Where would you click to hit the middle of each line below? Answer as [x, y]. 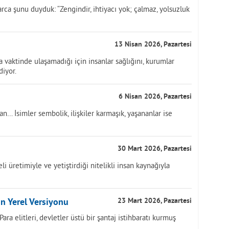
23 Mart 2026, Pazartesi [155, 201]
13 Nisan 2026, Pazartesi [153, 45]
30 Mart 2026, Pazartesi [155, 149]
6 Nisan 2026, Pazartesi [155, 97]
